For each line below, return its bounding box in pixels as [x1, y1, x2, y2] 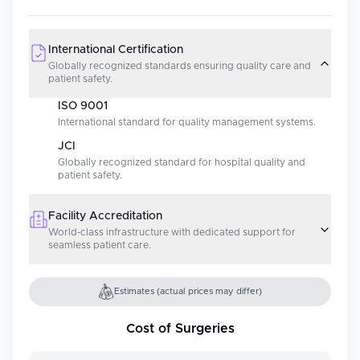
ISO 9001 [58, 100, 108, 112]
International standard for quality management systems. [58, 117, 316, 127]
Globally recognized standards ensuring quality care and [48, 61, 311, 71]
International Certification [48, 44, 183, 55]
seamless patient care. [48, 240, 151, 250]
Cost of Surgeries [125, 322, 235, 335]
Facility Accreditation [48, 211, 162, 222]
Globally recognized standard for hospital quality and [58, 157, 305, 167]
